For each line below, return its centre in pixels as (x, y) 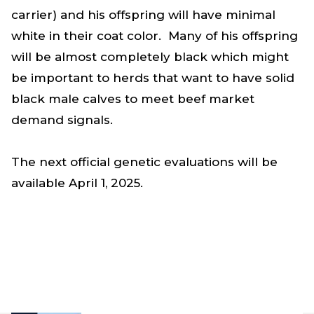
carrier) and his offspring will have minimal (143, 14)
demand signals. (62, 120)
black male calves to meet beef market (133, 98)
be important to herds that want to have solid (153, 77)
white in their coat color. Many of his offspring (155, 35)
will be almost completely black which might (150, 56)
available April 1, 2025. (77, 183)
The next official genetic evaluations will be (144, 162)
